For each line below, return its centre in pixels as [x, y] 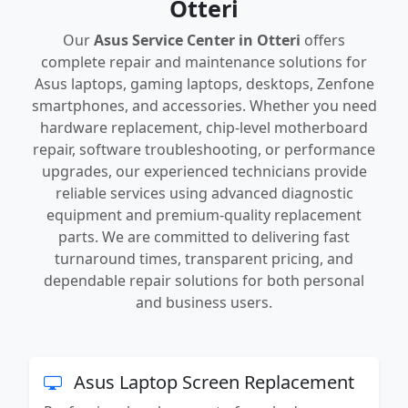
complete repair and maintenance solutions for [204, 62]
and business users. [204, 303]
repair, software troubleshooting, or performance [204, 150]
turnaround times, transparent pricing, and [204, 259]
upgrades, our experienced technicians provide [204, 172]
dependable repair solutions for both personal [204, 281]
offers [323, 41]
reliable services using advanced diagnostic [204, 194]
